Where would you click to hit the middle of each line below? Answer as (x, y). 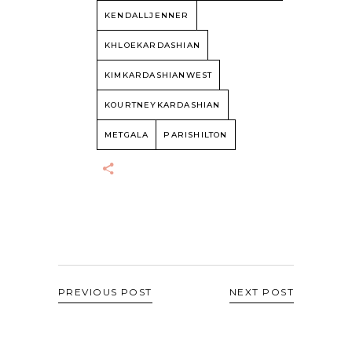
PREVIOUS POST (105, 292)
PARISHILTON (196, 135)
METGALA (127, 135)
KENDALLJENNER (147, 16)
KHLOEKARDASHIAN (152, 46)
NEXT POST (262, 292)
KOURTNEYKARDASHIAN (163, 105)
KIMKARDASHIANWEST (159, 75)
